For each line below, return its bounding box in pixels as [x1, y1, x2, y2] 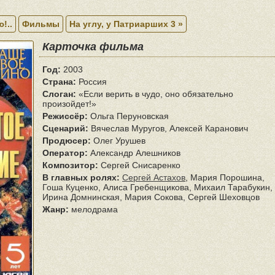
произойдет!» [42, 99, 96, 109]
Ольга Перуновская [88, 111, 169, 121]
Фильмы [22, 19, 60, 29]
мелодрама [69, 204, 118, 214]
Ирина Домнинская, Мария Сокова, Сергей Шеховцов [42, 192, 260, 202]
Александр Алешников [88, 148, 180, 158]
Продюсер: [42, 136, 91, 145]
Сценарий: [42, 123, 88, 133]
